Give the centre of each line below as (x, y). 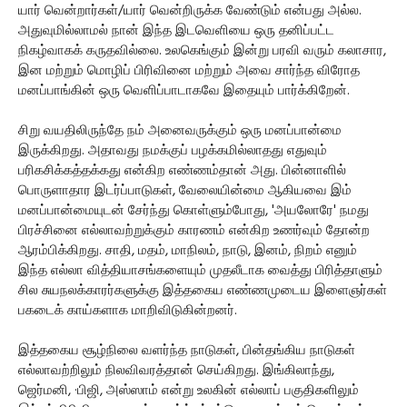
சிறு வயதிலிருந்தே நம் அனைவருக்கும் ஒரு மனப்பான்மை (180, 131)
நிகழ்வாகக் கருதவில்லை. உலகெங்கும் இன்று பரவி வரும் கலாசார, (202, 51)
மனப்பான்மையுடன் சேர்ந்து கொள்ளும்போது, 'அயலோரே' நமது (194, 211)
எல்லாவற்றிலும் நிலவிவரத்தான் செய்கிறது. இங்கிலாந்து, (176, 371)
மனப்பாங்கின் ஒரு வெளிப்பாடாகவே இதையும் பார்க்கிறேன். (184, 91)
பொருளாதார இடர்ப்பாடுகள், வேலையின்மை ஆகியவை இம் (185, 191)
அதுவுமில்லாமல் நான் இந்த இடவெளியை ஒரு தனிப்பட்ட (176, 31)
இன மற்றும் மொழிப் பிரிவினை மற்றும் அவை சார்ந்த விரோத (189, 71)
